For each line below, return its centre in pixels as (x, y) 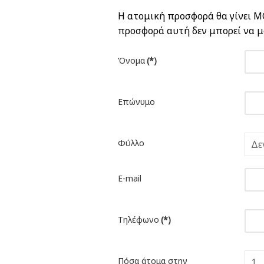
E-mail (130, 179)
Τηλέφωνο (139, 220)
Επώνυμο (137, 102)
